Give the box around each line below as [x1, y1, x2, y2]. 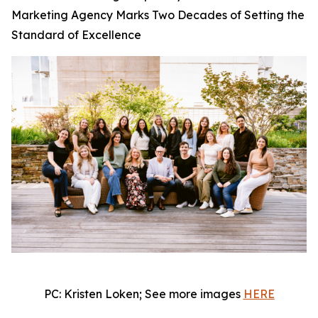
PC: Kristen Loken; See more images [43, 287, 243, 302]
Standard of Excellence [11, 28, 141, 42]
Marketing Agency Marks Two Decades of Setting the [11, 8, 305, 22]
